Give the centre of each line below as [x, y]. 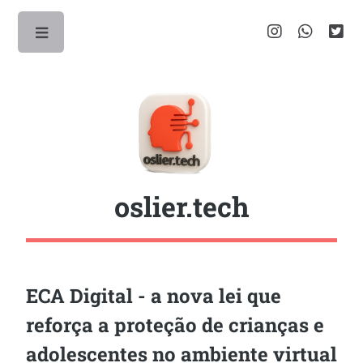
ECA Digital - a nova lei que [154, 296]
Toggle [102, 36]
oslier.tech [181, 206]
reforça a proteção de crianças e [175, 325]
